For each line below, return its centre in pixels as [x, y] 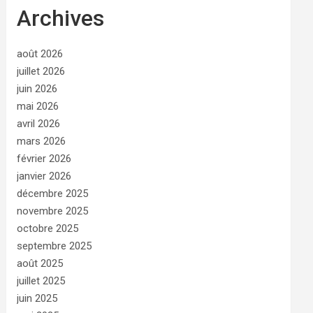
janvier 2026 [44, 176]
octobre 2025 [48, 228]
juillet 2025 [41, 281]
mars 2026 [42, 141]
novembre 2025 [53, 211]
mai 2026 [38, 106]
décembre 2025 [53, 194]
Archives [61, 18]
